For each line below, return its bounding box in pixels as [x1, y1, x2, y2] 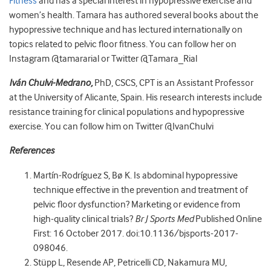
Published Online [195, 214, 262, 225]
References [9, 145, 54, 157]
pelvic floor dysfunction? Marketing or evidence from [33, 199, 240, 211]
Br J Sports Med [135, 214, 195, 225]
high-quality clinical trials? [33, 214, 135, 225]
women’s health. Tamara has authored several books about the [9, 10, 258, 21]
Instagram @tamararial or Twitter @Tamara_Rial [9, 53, 197, 65]
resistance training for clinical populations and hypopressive [9, 106, 244, 118]
